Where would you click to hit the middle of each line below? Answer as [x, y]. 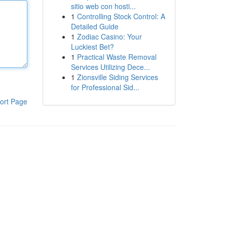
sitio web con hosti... [103, 6]
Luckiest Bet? [92, 47]
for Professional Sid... [105, 87]
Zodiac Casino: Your [109, 36]
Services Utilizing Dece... [110, 67]
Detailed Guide [94, 26]
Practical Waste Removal [117, 57]
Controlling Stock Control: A [121, 16]
